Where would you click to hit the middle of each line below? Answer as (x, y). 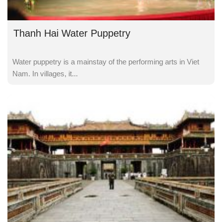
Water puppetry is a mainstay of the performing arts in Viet (106, 62)
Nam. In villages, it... (45, 74)
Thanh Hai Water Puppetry (72, 33)
